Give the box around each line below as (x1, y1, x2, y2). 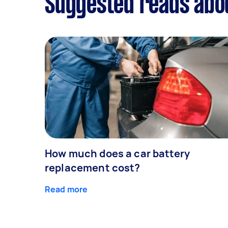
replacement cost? (45, 160, 140, 175)
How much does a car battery (45, 146, 190, 160)
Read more (45, 183, 88, 195)
